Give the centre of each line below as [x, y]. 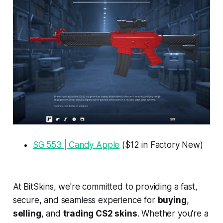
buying [172, 200]
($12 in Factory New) [161, 145]
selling [27, 213]
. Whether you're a [173, 213]
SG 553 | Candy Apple [76, 145]
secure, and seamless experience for [85, 200]
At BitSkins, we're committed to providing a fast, [105, 186]
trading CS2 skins [100, 213]
